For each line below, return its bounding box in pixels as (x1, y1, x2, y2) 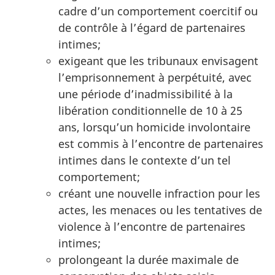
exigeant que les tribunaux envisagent (58, 53, 258, 69)
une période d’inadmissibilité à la (58, 87, 233, 102)
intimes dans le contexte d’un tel (58, 153, 231, 168)
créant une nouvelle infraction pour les (58, 186, 260, 201)
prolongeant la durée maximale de (58, 252, 239, 268)
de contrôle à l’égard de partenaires (58, 20, 246, 36)
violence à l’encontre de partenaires (58, 219, 246, 234)
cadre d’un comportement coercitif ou (58, 4, 258, 19)
